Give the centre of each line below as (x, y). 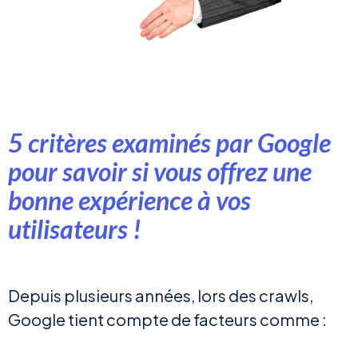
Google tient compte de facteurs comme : (169, 320)
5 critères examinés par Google (169, 143)
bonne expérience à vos (129, 201)
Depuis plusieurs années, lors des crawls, (161, 296)
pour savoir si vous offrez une (160, 172)
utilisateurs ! (75, 229)
